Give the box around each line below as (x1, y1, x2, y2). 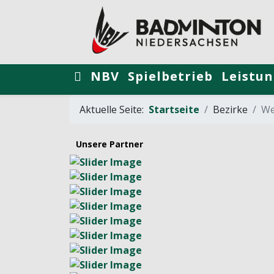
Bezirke (213, 102, 248, 116)
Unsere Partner (76, 138, 143, 150)
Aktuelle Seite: (80, 102, 149, 116)
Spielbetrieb (128, 67, 213, 84)
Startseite (149, 102, 199, 116)
